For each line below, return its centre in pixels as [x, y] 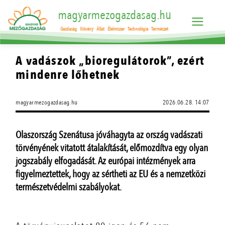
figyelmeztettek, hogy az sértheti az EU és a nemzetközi [111, 174]
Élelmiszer [116, 29]
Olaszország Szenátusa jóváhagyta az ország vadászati [109, 135]
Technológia [138, 29]
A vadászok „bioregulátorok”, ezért [110, 61]
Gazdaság [69, 29]
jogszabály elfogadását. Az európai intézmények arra [106, 161]
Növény [87, 29]
